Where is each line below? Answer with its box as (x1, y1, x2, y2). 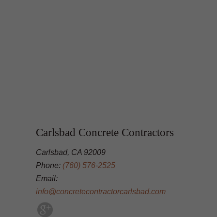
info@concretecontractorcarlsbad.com (36, 187, 166, 196)
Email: (36, 174, 58, 183)
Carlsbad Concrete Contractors (36, 125, 174, 139)
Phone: (36, 161, 62, 170)
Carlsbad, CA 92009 (36, 148, 106, 156)
